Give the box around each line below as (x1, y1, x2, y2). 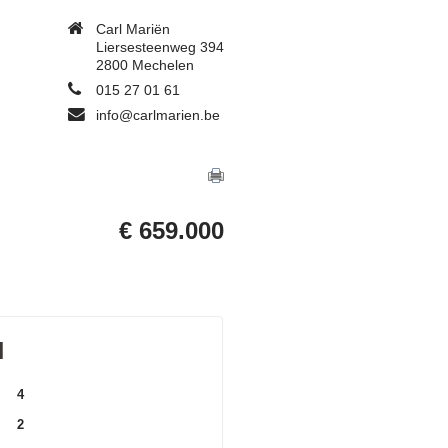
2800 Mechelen (95, 57, 194, 73)
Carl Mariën (95, 21, 170, 37)
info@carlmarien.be (95, 107, 220, 123)
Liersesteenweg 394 (95, 39, 224, 55)
